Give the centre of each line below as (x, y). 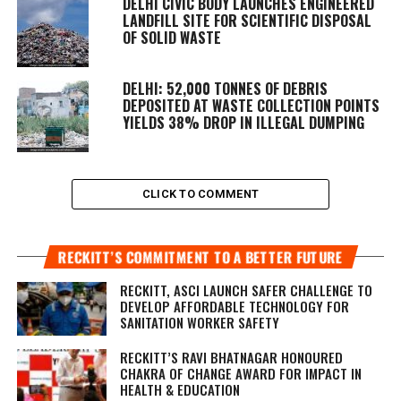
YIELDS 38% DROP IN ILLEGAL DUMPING (243, 122)
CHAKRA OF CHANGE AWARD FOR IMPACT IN (240, 373)
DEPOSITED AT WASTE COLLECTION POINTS (251, 105)
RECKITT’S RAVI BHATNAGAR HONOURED (231, 357)
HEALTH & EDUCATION (179, 389)
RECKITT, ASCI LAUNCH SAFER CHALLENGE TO (246, 290)
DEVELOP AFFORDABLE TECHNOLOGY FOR (234, 306)
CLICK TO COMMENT (200, 193)
